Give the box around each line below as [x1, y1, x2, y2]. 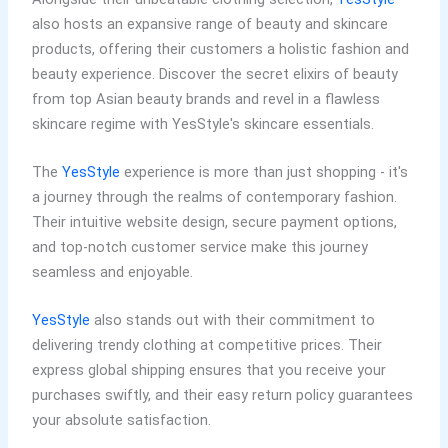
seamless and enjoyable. [31, 262, 193, 281]
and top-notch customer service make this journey [31, 237, 368, 256]
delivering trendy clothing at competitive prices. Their [31, 336, 382, 355]
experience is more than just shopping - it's [119, 162, 408, 181]
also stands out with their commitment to [89, 311, 375, 330]
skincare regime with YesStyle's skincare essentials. [31, 114, 374, 133]
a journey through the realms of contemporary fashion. [31, 187, 397, 206]
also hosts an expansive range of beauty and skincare [31, 14, 388, 33]
